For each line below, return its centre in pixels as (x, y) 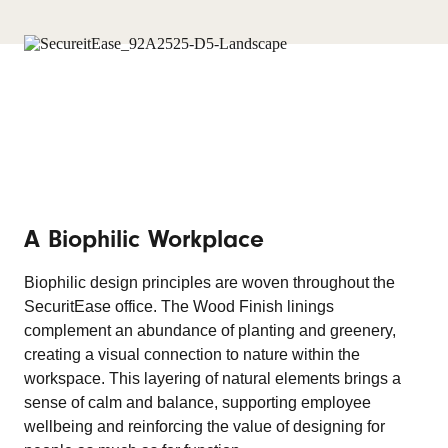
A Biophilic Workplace (144, 239)
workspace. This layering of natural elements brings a (212, 378)
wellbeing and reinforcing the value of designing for (204, 426)
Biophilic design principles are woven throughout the (209, 282)
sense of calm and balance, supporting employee (197, 402)
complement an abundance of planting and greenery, (210, 330)
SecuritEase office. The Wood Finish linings (179, 306)
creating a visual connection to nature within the (192, 354)
